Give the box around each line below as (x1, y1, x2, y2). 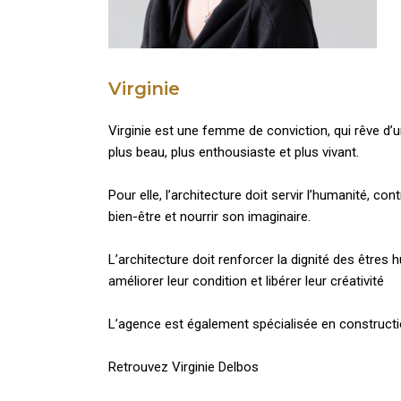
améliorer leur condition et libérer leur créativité (107, 273, 384, 289)
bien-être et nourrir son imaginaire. (107, 209, 311, 225)
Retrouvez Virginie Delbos (107, 359, 259, 375)
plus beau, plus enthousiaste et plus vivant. (107, 144, 359, 160)
